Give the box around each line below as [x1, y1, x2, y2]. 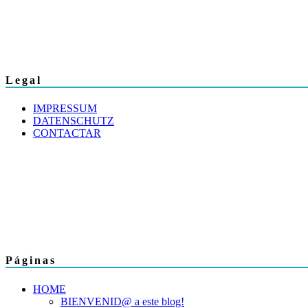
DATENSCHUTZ [33, 115, 114, 127]
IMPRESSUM [33, 102, 97, 115]
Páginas [5, 254, 56, 267]
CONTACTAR [33, 127, 101, 140]
